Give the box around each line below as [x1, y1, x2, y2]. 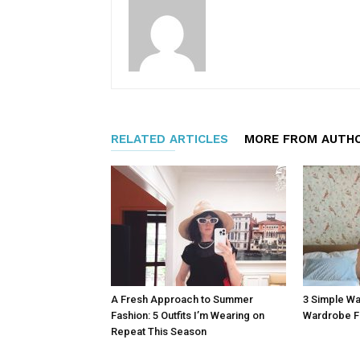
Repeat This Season [111, 325, 207, 337]
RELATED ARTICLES [111, 132, 228, 146]
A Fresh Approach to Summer [111, 293, 253, 305]
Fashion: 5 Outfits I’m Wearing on [111, 309, 264, 321]
